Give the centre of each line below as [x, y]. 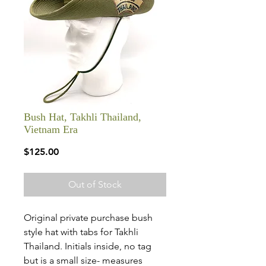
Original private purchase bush [88, 218]
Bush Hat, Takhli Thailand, [83, 117]
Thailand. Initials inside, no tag [88, 246]
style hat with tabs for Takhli [81, 232]
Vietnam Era [51, 129]
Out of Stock [95, 184]
